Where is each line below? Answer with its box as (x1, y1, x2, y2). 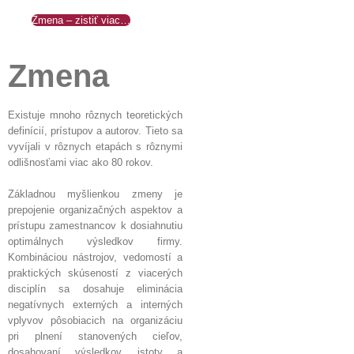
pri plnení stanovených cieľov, (8, 330, 183, 342)
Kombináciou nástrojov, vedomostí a (8, 250, 183, 263)
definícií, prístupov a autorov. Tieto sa (8, 124, 183, 137)
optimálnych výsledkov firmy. (8, 235, 183, 247)
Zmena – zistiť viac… (32, 13, 130, 26)
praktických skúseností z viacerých (8, 266, 183, 279)
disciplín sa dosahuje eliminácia (8, 282, 183, 295)
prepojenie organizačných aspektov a (8, 203, 183, 216)
